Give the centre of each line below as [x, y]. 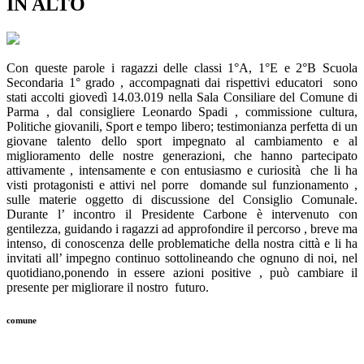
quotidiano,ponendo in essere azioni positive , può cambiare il [182, 273]
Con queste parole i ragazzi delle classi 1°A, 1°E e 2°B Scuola [182, 68]
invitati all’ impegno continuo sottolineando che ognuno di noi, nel [182, 258]
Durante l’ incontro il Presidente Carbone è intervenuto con [182, 214]
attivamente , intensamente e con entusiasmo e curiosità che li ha [182, 171]
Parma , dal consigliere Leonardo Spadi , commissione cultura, [182, 112]
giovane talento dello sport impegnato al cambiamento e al [182, 141]
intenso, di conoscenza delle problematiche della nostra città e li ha [182, 244]
